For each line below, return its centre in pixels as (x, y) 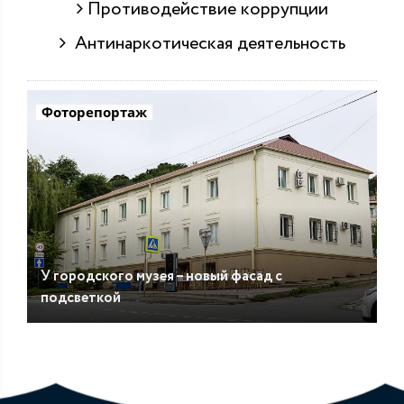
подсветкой (81, 298)
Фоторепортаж (94, 112)
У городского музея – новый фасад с (161, 277)
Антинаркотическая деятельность (205, 43)
